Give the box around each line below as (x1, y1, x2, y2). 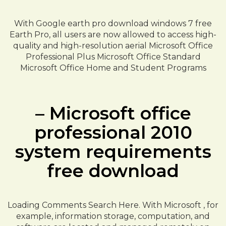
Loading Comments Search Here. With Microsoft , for (8, 200, 218, 210)
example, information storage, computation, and (16, 211, 210, 221)
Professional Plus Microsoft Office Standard (25, 52, 201, 62)
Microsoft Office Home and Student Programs (20, 63, 206, 73)
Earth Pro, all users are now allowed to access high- (10, 30, 216, 39)
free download (47, 160, 179, 182)
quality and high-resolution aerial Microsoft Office (13, 41, 213, 50)
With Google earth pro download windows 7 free (14, 19, 212, 28)
